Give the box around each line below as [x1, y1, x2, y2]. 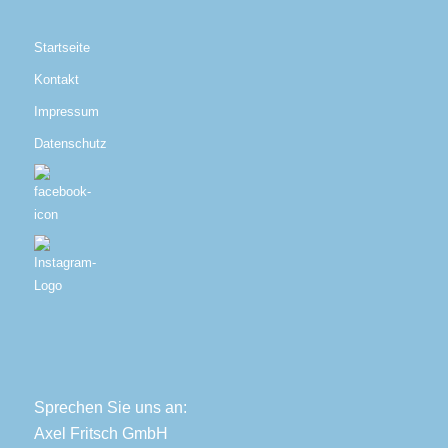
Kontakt [33, 71, 79, 87]
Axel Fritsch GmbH [33, 425, 168, 443]
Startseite [33, 39, 90, 55]
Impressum [33, 103, 99, 119]
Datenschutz [33, 135, 107, 151]
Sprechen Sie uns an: [33, 399, 187, 417]
